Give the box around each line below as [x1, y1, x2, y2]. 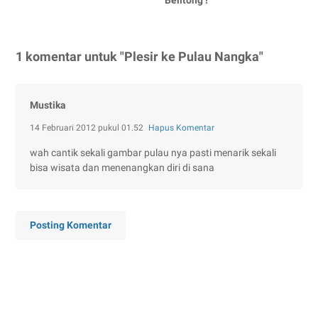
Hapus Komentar [148, 123, 214, 133]
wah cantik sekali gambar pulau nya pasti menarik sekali [30, 147, 276, 159]
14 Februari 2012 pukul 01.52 [30, 123, 146, 133]
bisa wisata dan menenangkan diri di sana [30, 162, 214, 174]
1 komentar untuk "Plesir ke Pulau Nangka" [16, 49, 263, 65]
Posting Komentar [30, 219, 111, 231]
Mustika [30, 99, 66, 111]
